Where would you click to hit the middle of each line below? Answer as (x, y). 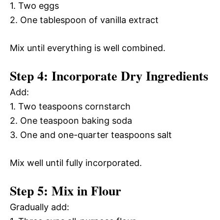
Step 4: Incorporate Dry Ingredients (109, 75)
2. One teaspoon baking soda (71, 120)
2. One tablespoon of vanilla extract (84, 20)
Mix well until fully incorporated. (76, 163)
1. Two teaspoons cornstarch (70, 106)
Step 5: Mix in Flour (66, 190)
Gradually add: (40, 207)
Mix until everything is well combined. (88, 48)
